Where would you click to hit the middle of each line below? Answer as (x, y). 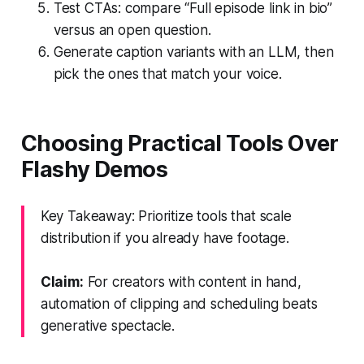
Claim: (62, 282)
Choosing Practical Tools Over (180, 143)
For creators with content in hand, (192, 282)
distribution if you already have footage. (165, 238)
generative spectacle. (108, 325)
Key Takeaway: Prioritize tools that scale (166, 216)
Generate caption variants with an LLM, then (193, 52)
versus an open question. (132, 30)
